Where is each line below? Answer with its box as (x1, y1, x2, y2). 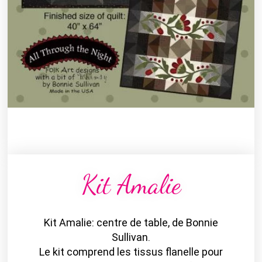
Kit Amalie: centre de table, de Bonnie (44, 216, 218, 229)
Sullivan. (112, 230, 150, 243)
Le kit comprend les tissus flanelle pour (39, 245, 223, 258)
